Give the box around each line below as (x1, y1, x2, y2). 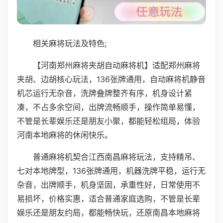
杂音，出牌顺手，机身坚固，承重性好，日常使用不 (17, 179, 200, 190)
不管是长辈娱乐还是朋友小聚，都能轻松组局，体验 (17, 115, 200, 126)
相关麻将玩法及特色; (33, 38, 107, 48)
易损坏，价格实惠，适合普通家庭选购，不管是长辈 (17, 193, 200, 204)
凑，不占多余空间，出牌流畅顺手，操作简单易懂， (17, 102, 200, 112)
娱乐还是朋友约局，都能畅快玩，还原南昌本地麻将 (17, 207, 200, 218)
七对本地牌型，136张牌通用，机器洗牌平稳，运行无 (17, 165, 206, 176)
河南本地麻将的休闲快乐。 (17, 129, 112, 140)
